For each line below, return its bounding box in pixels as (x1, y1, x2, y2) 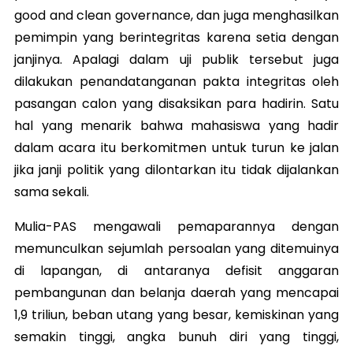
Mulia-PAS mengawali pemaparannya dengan (14, 217, 339, 236)
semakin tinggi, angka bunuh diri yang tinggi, (14, 327, 339, 346)
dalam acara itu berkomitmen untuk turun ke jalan (14, 138, 339, 157)
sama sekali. (14, 182, 89, 201)
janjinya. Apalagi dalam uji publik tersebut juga (14, 50, 339, 69)
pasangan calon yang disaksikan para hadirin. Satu (14, 94, 339, 113)
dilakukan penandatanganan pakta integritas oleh (14, 72, 339, 91)
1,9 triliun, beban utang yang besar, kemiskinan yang (14, 305, 339, 324)
